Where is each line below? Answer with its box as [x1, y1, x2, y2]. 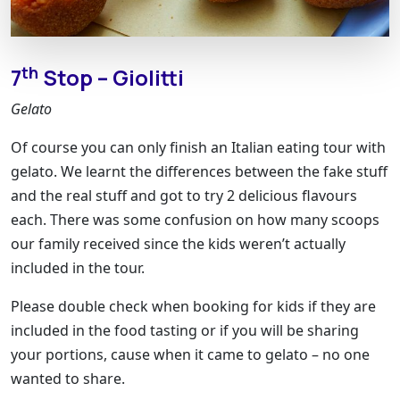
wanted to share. [11, 369, 129, 389]
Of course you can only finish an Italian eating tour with [11, 137, 386, 158]
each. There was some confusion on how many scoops [11, 210, 379, 230]
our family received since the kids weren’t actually [11, 234, 346, 254]
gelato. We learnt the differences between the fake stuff [11, 162, 387, 182]
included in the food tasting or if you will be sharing [11, 321, 359, 341]
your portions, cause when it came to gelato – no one [11, 345, 370, 365]
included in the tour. [11, 258, 145, 279]
